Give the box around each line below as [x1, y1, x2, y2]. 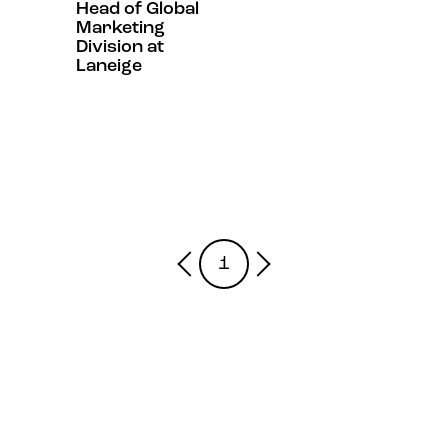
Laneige [76, 56, 142, 76]
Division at [76, 37, 164, 57]
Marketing [76, 18, 165, 38]
